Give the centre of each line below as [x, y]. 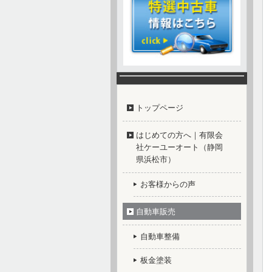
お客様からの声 [168, 184]
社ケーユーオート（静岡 [179, 147]
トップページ [160, 107]
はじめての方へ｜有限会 [179, 135]
